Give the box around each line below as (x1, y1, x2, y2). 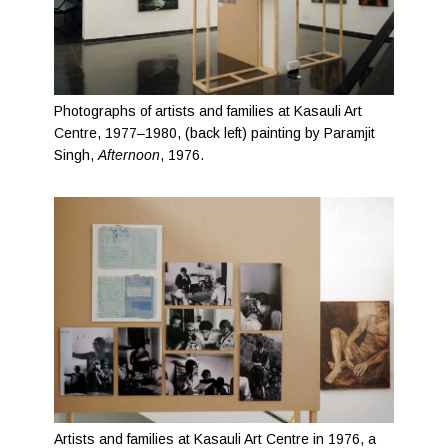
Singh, (54, 147, 99, 164)
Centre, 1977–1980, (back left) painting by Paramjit (54, 125, 376, 142)
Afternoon (98, 147, 161, 164)
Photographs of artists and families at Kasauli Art (54, 103, 363, 120)
